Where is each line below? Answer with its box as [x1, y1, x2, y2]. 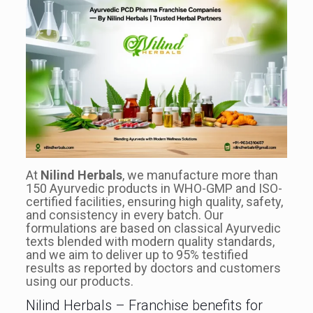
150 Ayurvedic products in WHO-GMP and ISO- [25, 180, 282, 196]
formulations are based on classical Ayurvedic [25, 220, 281, 235]
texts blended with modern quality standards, [25, 233, 275, 249]
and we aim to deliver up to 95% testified [25, 247, 248, 262]
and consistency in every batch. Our [25, 207, 224, 222]
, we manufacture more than [122, 167, 278, 182]
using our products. [25, 273, 133, 289]
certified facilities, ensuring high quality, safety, [25, 194, 283, 209]
